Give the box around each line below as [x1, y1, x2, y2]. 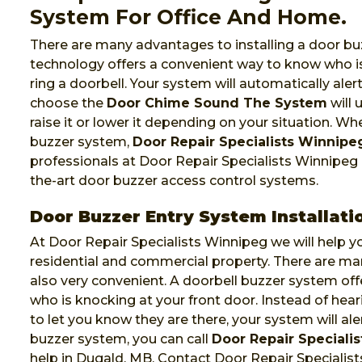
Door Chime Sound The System [107, 95, 327, 111]
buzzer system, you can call [30, 331, 212, 347]
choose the [30, 95, 107, 111]
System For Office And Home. [30, 5, 347, 29]
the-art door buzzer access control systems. [30, 173, 318, 188]
